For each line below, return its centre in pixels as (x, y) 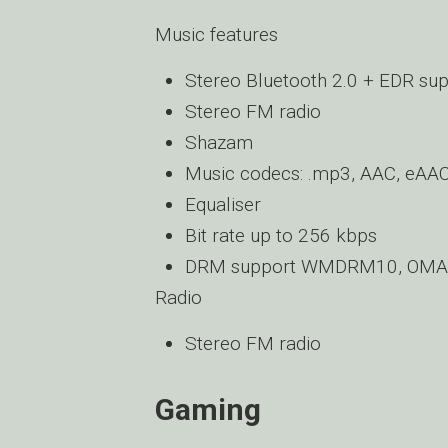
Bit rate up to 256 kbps (281, 235)
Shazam (219, 142)
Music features (216, 34)
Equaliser (223, 204)
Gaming (208, 409)
